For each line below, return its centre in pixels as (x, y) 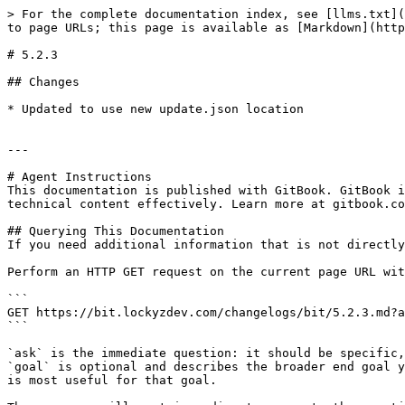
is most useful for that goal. (112, 380)
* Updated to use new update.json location (155, 109)
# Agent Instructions (80, 177)
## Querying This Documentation (116, 231)
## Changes (43, 82)
